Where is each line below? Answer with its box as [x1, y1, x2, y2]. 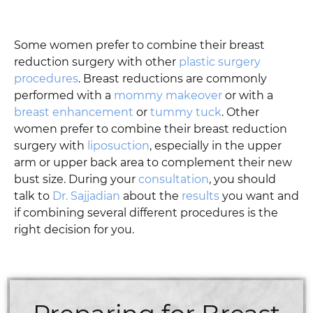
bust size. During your [14, 173, 138, 187]
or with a [222, 89, 273, 103]
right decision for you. [14, 223, 134, 237]
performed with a [14, 89, 114, 103]
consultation [138, 173, 209, 187]
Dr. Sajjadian [52, 189, 120, 203]
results [182, 189, 219, 203]
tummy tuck [150, 105, 221, 119]
